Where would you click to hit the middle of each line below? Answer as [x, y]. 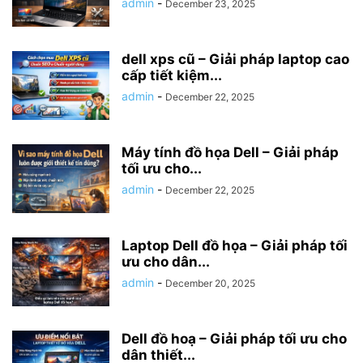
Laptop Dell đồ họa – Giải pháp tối [235, 245]
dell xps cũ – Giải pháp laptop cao [235, 59]
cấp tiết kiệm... [172, 75]
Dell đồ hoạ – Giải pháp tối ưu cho [234, 338]
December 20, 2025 [210, 283]
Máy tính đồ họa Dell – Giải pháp [230, 152]
